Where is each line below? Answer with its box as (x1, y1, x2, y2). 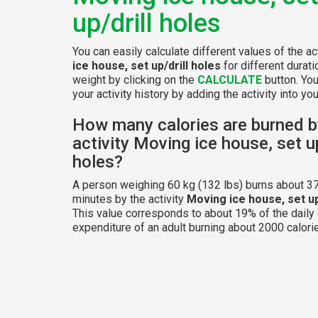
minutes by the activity (72, 192, 187, 206)
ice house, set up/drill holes (72, 58, 221, 72)
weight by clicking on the (72, 72, 197, 87)
